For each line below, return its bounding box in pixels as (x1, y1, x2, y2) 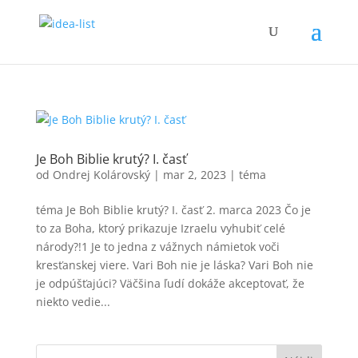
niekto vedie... (35, 294, 110, 309)
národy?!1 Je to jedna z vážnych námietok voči (35, 239, 280, 254)
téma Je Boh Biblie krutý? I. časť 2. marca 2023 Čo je (35, 202, 311, 217)
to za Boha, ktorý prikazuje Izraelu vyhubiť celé (35, 221, 285, 236)
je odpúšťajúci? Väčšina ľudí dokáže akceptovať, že (35, 276, 304, 291)
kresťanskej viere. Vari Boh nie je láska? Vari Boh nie (35, 257, 313, 272)
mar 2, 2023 (162, 167, 226, 182)
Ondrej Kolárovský (52, 167, 150, 182)
